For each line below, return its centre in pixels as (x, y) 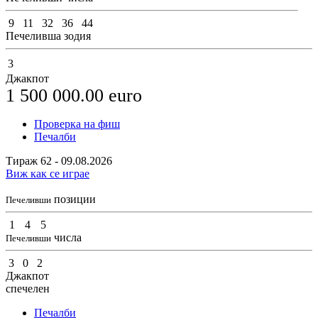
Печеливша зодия (48, 36)
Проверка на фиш (77, 124)
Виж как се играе (48, 174)
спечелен (28, 289)
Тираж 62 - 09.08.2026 (59, 161)
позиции (73, 199)
